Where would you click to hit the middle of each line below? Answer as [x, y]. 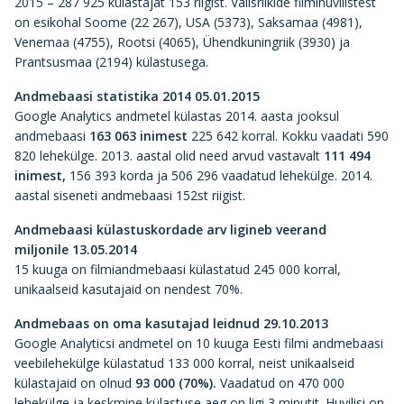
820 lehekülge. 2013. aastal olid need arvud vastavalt [169, 156]
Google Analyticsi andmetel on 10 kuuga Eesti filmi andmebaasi [199, 343]
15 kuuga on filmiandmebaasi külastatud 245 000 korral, [178, 269]
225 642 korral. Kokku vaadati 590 [288, 136]
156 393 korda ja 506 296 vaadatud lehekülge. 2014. [221, 175]
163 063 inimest [138, 136]
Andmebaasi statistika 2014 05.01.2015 [137, 96]
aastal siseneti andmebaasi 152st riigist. [130, 195]
